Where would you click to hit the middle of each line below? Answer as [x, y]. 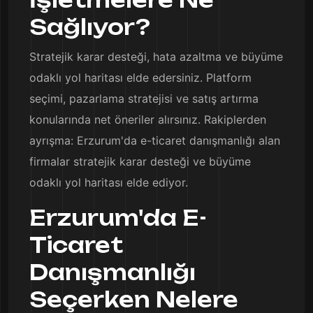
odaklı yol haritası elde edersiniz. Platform [140, 78]
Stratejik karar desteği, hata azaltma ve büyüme [156, 57]
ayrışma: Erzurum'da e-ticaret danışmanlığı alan [155, 140]
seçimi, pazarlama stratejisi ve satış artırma [144, 99]
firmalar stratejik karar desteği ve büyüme [140, 161]
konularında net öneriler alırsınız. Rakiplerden [148, 119]
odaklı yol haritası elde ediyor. [109, 182]
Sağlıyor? [90, 27]
